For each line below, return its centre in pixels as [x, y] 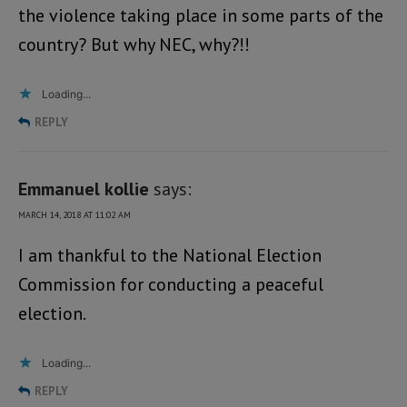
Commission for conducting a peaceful [171, 285]
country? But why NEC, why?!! [134, 45]
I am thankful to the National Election [170, 256]
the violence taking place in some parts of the [201, 16]
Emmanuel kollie [84, 189]
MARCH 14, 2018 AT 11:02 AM [74, 215]
